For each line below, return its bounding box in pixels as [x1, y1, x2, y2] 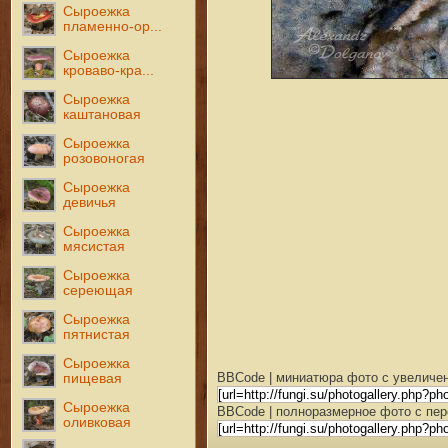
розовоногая [63, 150, 146, 166]
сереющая [63, 282, 134, 298]
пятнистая [63, 326, 131, 342]
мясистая [63, 238, 126, 254]
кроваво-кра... [63, 62, 155, 78]
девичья [63, 194, 117, 210]
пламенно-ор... [63, 18, 163, 34]
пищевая [63, 370, 123, 386]
